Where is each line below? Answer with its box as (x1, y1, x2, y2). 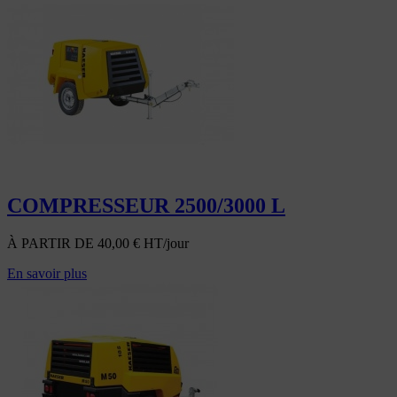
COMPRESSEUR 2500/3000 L (7, 194, 285, 218)
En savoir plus (7, 266, 87, 282)
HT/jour (140, 236, 189, 252)
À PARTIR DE (7, 236, 97, 252)
